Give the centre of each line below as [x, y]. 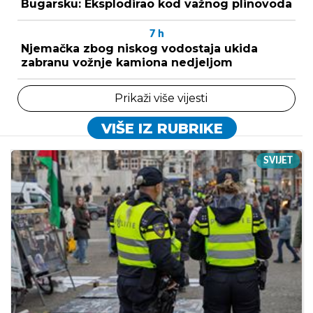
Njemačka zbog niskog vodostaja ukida [139, 48]
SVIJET [278, 160]
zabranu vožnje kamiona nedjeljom [127, 62]
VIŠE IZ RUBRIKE [162, 128]
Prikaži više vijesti [161, 98]
